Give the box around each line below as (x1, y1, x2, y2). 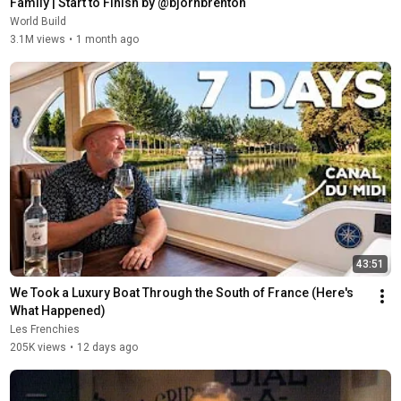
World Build (9, 14, 66, 28)
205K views (9, 340, 66, 354)
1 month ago (75, 32, 139, 46)
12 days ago (76, 340, 138, 354)
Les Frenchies (9, 322, 80, 336)
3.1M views (9, 32, 65, 46)
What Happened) (9, 303, 106, 318)
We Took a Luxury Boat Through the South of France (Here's (9, 285, 354, 300)
